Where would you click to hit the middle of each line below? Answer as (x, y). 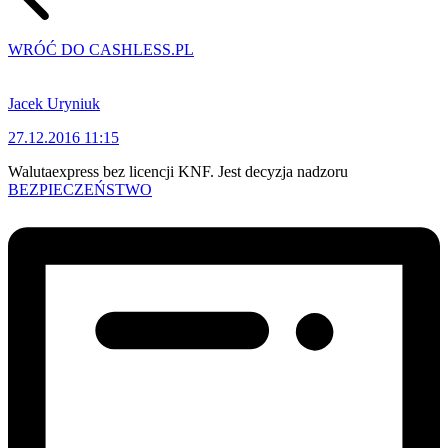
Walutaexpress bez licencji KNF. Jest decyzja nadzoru (178, 171)
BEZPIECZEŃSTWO (80, 189)
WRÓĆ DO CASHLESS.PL (101, 49)
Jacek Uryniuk (54, 103)
